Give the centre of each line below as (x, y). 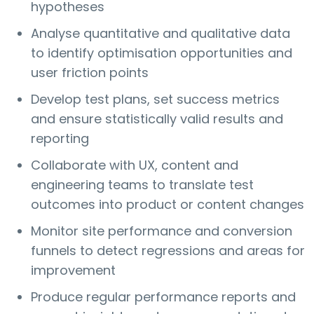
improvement (73, 271)
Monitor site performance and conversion (162, 231)
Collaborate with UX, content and (135, 165)
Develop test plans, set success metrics (155, 100)
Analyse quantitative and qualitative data (161, 34)
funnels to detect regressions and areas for (168, 251)
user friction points (90, 73)
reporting (60, 139)
